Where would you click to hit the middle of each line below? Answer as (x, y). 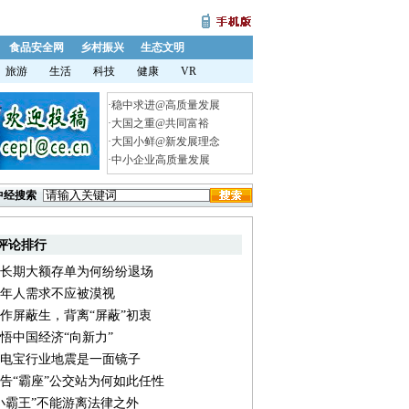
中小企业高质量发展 (161, 160)
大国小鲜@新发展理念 (166, 142)
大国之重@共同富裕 (160, 123)
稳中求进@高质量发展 (166, 105)
